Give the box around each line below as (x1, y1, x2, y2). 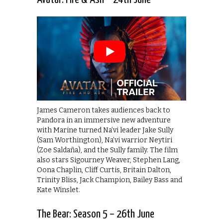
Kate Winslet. (37, 185, 80, 194)
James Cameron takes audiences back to (37, 106, 170, 114)
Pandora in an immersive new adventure (37, 115, 171, 124)
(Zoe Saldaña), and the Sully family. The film (37, 145, 178, 154)
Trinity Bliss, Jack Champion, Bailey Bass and (37, 175, 182, 184)
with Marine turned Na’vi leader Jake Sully (37, 125, 173, 134)
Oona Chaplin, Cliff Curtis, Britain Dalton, (37, 165, 171, 174)
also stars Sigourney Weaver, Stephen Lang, (37, 155, 180, 164)
